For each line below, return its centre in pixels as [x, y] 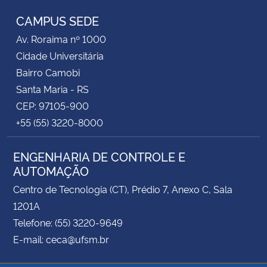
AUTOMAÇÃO [51, 170]
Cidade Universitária [60, 55]
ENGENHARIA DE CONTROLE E [99, 156]
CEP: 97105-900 [52, 105]
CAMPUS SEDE [58, 20]
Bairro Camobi [48, 72]
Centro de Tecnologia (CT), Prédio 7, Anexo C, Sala [123, 189]
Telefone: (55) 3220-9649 [68, 222]
